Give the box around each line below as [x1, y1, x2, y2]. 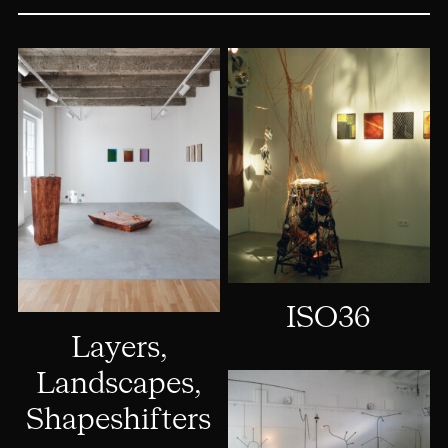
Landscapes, [36, 369, 202, 400]
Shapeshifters [26, 405, 212, 436]
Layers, [70, 333, 167, 364]
